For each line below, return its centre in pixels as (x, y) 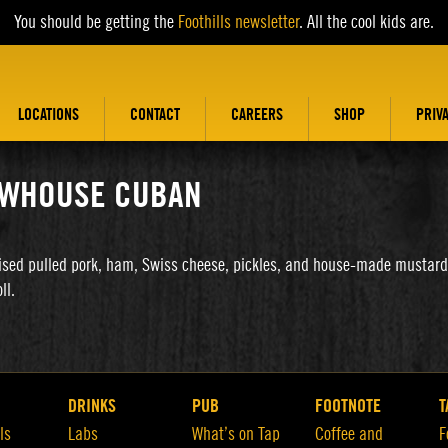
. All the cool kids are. (366, 22)
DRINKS (92, 406)
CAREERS (257, 115)
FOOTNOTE (348, 406)
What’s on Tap (235, 434)
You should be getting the (96, 22)
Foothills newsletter (238, 22)
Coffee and (349, 434)
